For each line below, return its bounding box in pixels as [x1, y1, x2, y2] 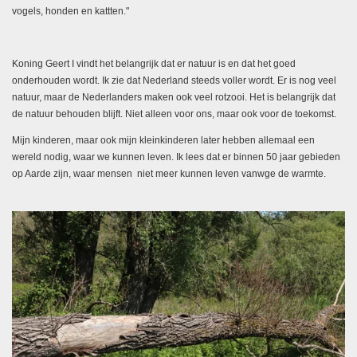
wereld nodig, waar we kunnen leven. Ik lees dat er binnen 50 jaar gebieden [12, 151, 340, 163]
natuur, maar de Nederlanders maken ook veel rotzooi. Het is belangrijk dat [12, 92, 335, 104]
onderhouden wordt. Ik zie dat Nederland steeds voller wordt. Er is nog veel [12, 75, 336, 87]
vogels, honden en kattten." [12, 6, 129, 18]
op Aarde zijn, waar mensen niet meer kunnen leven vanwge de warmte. [12, 168, 326, 180]
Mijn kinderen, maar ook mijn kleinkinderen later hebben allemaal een [12, 135, 315, 147]
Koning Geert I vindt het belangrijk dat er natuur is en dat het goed [12, 58, 296, 70]
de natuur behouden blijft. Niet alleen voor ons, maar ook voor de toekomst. [12, 108, 336, 120]
